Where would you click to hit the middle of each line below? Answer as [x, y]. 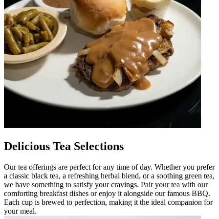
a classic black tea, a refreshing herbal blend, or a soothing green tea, [109, 175]
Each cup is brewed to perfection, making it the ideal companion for [108, 202]
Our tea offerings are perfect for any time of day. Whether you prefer [109, 167]
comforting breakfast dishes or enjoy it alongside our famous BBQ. [107, 193]
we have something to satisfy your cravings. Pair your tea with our [106, 184]
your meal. [20, 211]
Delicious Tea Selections [64, 146]
